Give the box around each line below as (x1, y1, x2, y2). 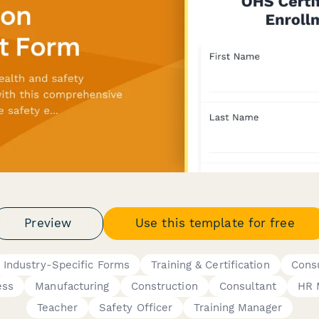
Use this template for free (135, 216, 295, 230)
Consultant (219, 279, 276, 293)
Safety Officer (98, 300, 173, 314)
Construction (130, 279, 198, 293)
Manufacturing (35, 279, 110, 293)
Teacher (37, 300, 78, 314)
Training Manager (194, 300, 282, 314)
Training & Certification (151, 258, 270, 271)
